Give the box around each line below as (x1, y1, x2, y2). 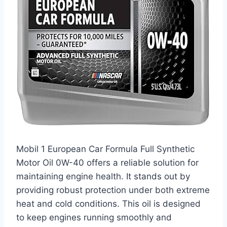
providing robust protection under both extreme (16, 185, 210, 196)
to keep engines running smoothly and (16, 212, 172, 223)
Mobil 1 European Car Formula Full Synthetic (16, 144, 195, 155)
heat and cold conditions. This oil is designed (16, 199, 201, 209)
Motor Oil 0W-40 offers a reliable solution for (16, 158, 199, 168)
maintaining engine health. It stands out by (16, 171, 190, 182)
